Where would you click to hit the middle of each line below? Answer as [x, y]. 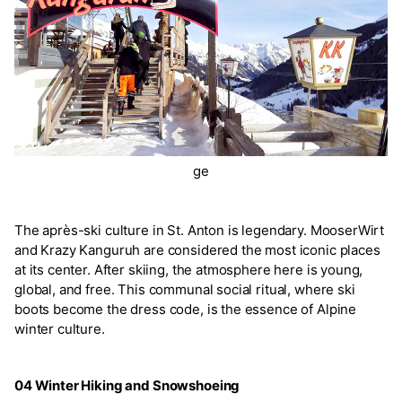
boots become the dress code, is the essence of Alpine [186, 309]
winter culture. [60, 328]
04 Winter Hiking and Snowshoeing [127, 385]
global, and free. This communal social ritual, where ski [185, 289]
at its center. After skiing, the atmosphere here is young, [189, 269]
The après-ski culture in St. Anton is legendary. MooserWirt [200, 230]
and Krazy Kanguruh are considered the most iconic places [197, 249]
